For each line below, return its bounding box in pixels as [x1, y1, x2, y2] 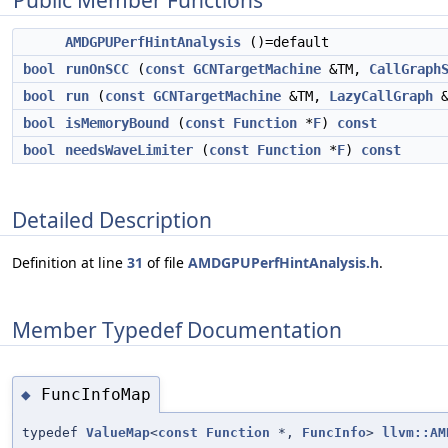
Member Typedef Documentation [12, 315, 342, 344]
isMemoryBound [65, 115, 169, 131]
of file [143, 253, 188, 273]
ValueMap [86, 425, 150, 441]
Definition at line [12, 253, 127, 273]
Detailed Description [12, 205, 212, 234]
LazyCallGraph [329, 88, 433, 104]
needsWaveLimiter [65, 142, 193, 158]
